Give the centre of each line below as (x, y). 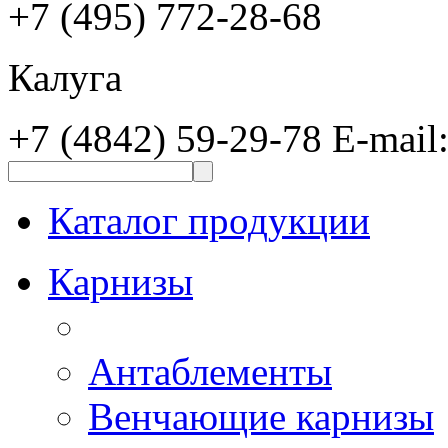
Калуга (65, 77)
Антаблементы (210, 371)
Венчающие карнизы (261, 416)
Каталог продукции (209, 220)
